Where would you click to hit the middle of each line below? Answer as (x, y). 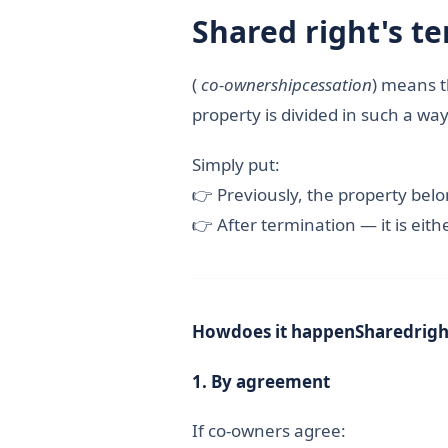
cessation (337, 84)
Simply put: (236, 164)
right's (358, 31)
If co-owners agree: (269, 431)
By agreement (270, 381)
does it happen (293, 332)
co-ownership (251, 84)
